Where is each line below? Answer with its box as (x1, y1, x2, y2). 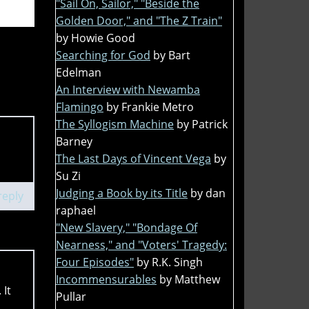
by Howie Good (56, 30, 135, 46)
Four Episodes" (56, 254, 134, 270)
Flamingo (56, 99, 103, 114)
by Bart (153, 47, 190, 63)
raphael (56, 202, 96, 218)
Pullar (56, 288, 86, 304)
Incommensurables (56, 271, 157, 287)
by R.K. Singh (137, 254, 203, 270)
